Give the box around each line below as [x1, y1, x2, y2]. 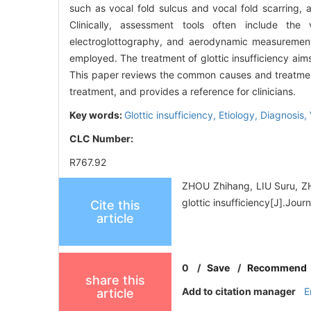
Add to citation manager [182, 285, 296, 298]
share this [85, 273, 145, 288]
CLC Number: [69, 133, 135, 145]
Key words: [69, 109, 124, 121]
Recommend [246, 262, 307, 274]
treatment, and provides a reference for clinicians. [69, 85, 296, 98]
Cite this [90, 198, 140, 213]
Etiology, [219, 109, 260, 121]
